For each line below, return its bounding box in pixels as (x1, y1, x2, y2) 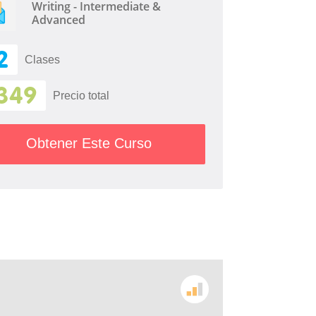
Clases (25, 53, 60, 66)
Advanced (32, 12, 86, 28)
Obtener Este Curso (26, 135, 152, 151)
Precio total (53, 89, 109, 102)
